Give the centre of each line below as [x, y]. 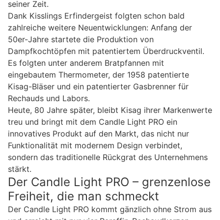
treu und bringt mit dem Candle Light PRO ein [93, 122]
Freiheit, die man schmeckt [83, 196]
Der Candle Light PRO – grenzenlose [109, 182]
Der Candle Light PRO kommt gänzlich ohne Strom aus [110, 209]
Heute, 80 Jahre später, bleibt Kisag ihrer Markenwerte [110, 110]
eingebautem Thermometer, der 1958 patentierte [98, 75]
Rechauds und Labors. [49, 98]
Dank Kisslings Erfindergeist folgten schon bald [96, 16]
